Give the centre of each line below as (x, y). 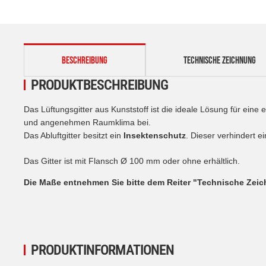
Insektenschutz (155, 135)
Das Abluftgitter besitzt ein (74, 135)
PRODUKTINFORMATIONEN (102, 250)
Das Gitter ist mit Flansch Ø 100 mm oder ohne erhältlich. (132, 161)
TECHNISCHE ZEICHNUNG (220, 60)
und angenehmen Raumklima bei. (87, 122)
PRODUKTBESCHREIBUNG (99, 85)
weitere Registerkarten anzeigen (85, 49)
